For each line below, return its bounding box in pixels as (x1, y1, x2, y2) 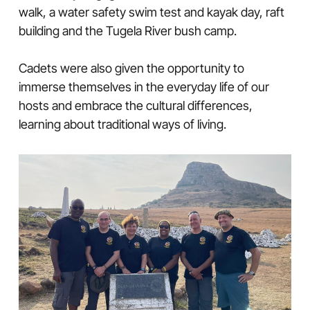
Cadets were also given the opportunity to (18, 60, 244, 75)
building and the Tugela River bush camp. (18, 23, 237, 38)
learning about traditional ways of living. (18, 116, 226, 131)
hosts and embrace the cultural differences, (18, 98, 253, 113)
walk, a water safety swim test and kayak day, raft (18, 4, 284, 19)
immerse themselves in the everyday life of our (18, 79, 269, 94)
